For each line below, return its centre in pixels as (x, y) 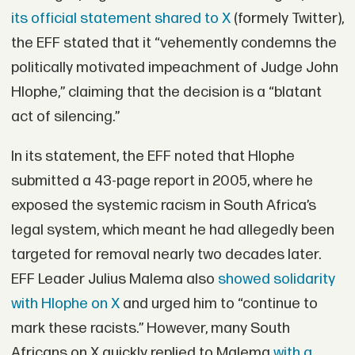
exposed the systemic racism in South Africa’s (163, 205)
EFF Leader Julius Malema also (114, 279)
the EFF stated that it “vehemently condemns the (174, 44)
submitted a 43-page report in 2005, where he (162, 181)
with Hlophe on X (65, 303)
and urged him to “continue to (218, 303)
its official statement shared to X (120, 19)
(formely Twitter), (287, 19)
